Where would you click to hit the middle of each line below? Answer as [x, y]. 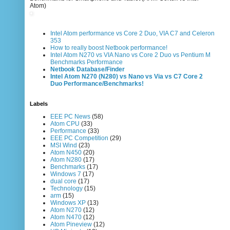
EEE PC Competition [79, 138]
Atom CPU [65, 124]
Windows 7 [66, 174]
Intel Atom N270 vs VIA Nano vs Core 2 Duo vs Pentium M [130, 55]
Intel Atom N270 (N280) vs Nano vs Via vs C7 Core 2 [127, 77]
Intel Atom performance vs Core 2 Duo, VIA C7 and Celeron [132, 34]
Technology [66, 189]
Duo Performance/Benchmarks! [97, 84]
